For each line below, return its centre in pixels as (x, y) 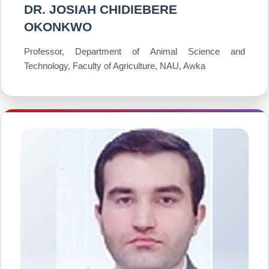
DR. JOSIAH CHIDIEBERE (101, 9)
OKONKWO (58, 27)
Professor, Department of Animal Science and (134, 51)
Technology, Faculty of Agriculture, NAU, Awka (115, 66)
